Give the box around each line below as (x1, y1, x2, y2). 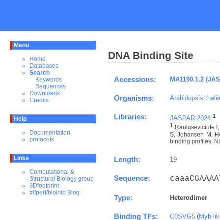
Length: (114, 155, 140, 164)
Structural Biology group (29, 175, 94, 182)
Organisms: (114, 94, 154, 102)
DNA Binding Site (108, 49, 193, 61)
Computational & (29, 168, 74, 175)
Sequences (35, 83, 66, 90)
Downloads (29, 90, 60, 97)
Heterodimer (170, 193, 207, 201)
